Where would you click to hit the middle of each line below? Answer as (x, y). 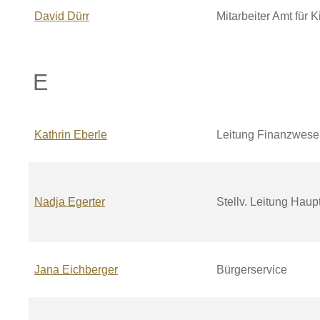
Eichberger (90, 270)
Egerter (86, 202)
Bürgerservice (252, 270)
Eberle (90, 135)
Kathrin (54, 135)
